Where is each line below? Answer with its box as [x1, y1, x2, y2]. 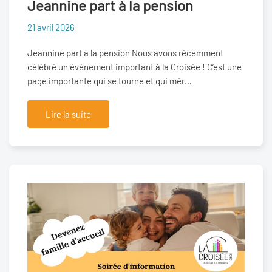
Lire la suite [46, 108, 91, 120]
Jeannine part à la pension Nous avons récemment [27, 47, 223, 58]
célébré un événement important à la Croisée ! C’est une [27, 61, 242, 72]
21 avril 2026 [27, 21, 75, 33]
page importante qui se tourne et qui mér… [27, 75, 192, 86]
